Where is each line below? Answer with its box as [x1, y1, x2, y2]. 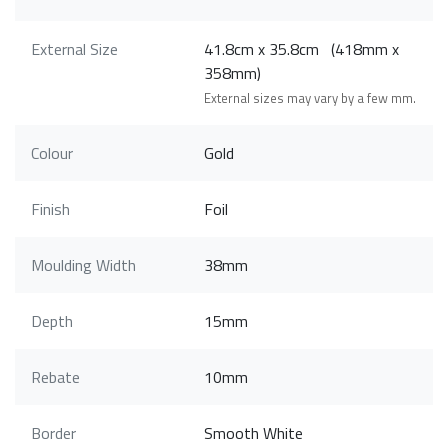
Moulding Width [31, 252, 136, 277]
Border [31, 420, 76, 445]
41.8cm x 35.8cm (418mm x [204, 36, 400, 61]
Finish [31, 196, 70, 221]
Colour [31, 140, 73, 165]
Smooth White [204, 420, 304, 445]
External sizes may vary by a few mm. [204, 87, 417, 108]
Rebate [31, 364, 80, 389]
